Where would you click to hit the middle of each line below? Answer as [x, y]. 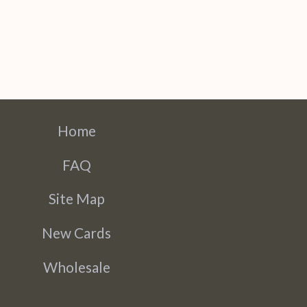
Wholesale [76, 267]
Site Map [76, 199]
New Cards [77, 233]
